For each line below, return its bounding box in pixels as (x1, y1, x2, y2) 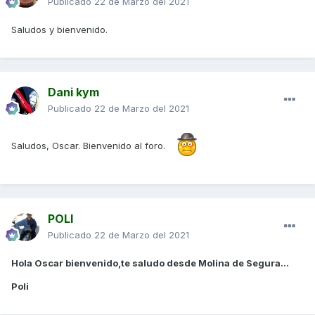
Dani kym (48, 84, 99, 99)
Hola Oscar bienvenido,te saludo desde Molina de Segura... (11, 257, 289, 269)
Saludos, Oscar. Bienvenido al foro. (11, 139, 165, 151)
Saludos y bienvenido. (11, 23, 108, 35)
